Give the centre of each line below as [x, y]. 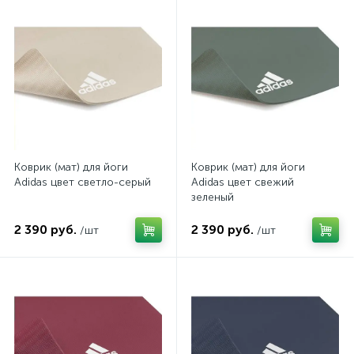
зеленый [213, 197]
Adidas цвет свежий [243, 182]
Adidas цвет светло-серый [83, 182]
